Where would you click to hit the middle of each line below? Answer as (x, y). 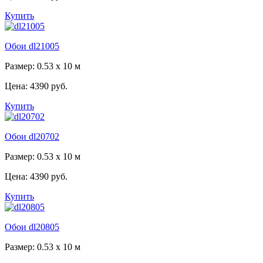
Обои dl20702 (32, 137)
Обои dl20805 (32, 227)
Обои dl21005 (32, 46)
